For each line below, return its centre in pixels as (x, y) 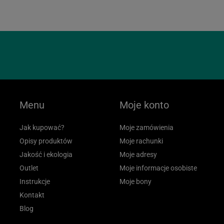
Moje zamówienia (146, 127)
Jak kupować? (42, 127)
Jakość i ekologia (46, 154)
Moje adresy (138, 154)
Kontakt (32, 195)
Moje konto (144, 105)
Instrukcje (35, 181)
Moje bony (135, 181)
